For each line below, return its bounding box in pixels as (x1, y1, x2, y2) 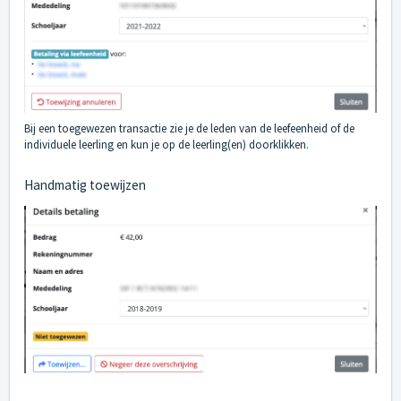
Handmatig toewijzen (24, 175, 146, 193)
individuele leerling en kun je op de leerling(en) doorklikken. (24, 136, 309, 152)
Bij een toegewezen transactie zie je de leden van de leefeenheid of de (24, 120, 354, 136)
